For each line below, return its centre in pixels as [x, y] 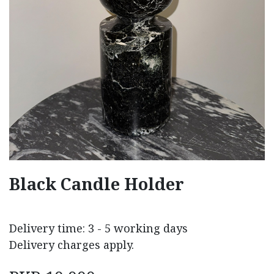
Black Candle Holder [97, 183]
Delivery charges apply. [72, 244]
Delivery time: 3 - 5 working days [98, 228]
